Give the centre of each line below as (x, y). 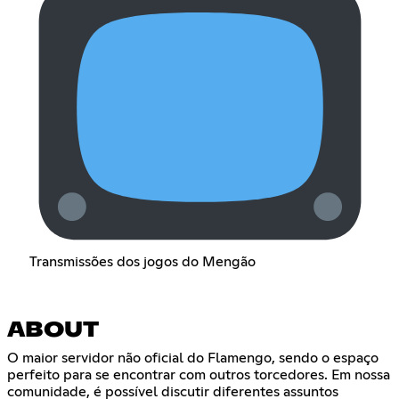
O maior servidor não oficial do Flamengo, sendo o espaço (193, 358)
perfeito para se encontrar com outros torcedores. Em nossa (199, 375)
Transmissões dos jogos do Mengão (142, 261)
